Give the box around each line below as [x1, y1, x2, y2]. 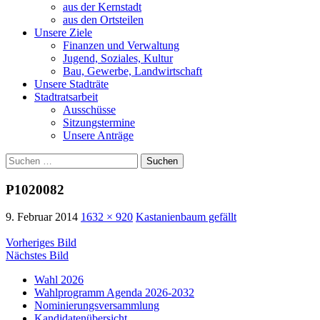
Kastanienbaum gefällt [136, 211, 236, 224]
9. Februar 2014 [6, 211, 78, 224]
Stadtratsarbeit [34, 90, 98, 103]
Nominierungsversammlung [34, 299, 159, 312]
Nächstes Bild [6, 249, 69, 262]
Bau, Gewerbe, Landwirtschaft [63, 64, 202, 77]
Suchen [5, 152, 39, 165]
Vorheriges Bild [6, 236, 76, 249]
